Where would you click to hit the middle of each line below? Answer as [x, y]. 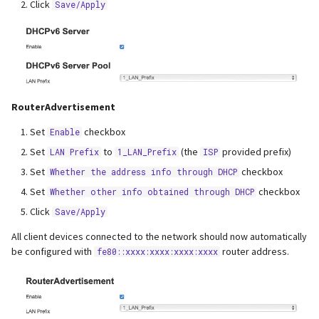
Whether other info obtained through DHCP [152, 192]
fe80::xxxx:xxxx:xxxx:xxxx [157, 252]
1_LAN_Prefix [147, 152]
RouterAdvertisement [63, 107]
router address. [255, 252]
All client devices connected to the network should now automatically [159, 237]
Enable [64, 132]
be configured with [53, 252]
